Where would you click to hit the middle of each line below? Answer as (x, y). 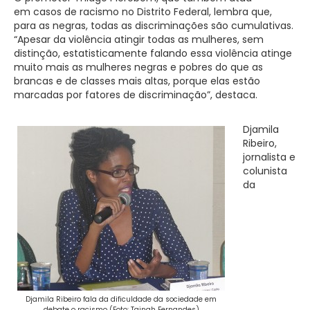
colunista (265, 171)
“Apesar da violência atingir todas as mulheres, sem (139, 39)
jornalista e (269, 157)
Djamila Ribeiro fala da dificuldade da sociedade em (121, 299)
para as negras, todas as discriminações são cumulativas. (154, 25)
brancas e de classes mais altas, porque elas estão (137, 81)
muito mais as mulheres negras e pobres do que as (138, 67)
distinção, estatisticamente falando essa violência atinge (153, 53)
